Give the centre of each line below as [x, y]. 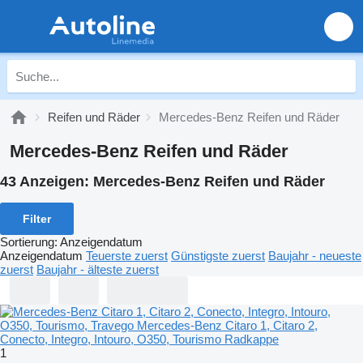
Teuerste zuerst [127, 255]
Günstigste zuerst [218, 255]
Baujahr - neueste [315, 255]
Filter [37, 218]
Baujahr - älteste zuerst [98, 269]
